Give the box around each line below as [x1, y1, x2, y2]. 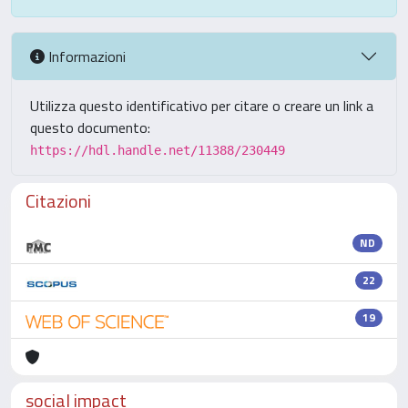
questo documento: [30, 117, 150, 138]
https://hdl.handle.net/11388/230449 [30, 143, 285, 158]
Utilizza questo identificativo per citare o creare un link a [30, 95, 373, 117]
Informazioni [45, 45, 126, 67]
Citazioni [25, 187, 91, 215]
